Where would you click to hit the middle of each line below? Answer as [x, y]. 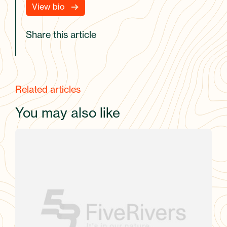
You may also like [68, 112]
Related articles [48, 89]
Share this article [61, 34]
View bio [48, 6]
